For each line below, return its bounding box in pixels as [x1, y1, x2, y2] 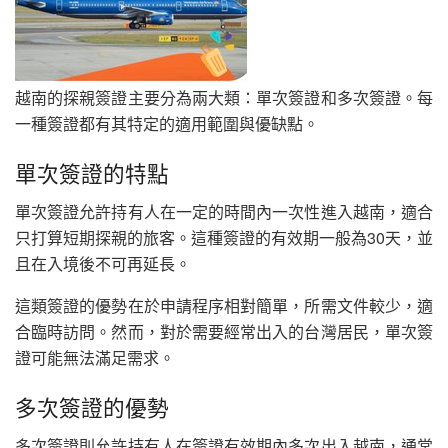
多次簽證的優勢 [15, 391, 169, 423]
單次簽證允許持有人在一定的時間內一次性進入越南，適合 [15, 199, 433, 223]
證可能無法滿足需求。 [15, 345, 175, 369]
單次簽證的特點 [15, 157, 169, 189]
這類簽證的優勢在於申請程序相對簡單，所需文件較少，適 [15, 293, 433, 317]
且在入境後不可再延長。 [15, 251, 191, 275]
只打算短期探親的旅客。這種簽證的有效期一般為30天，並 [15, 225, 433, 249]
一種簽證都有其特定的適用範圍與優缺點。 [15, 111, 319, 135]
